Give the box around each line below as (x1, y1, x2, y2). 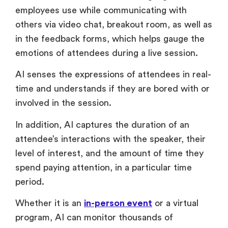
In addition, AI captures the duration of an (15, 120, 189, 129)
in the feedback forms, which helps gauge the (15, 34, 205, 43)
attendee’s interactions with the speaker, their (15, 134, 206, 144)
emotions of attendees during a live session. (15, 48, 198, 58)
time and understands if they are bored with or (15, 84, 210, 94)
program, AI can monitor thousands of (15, 212, 173, 222)
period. (15, 177, 47, 186)
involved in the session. (15, 98, 114, 108)
